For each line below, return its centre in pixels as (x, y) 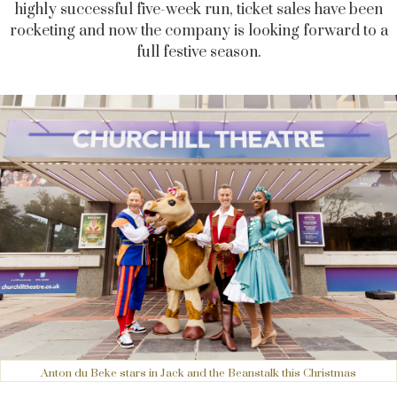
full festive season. (198, 53)
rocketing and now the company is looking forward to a (198, 31)
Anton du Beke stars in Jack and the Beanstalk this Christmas (198, 374)
